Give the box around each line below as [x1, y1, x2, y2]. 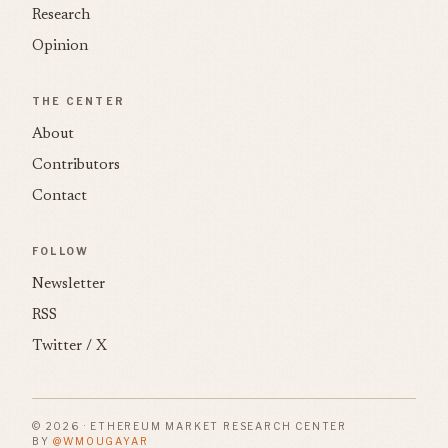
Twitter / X [32, 339, 107, 354]
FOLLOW [32, 245, 90, 257]
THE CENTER [32, 95, 125, 107]
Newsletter [32, 277, 105, 292]
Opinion [32, 39, 88, 54]
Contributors [32, 158, 120, 173]
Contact [32, 189, 87, 204]
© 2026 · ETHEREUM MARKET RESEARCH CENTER [32, 420, 347, 432]
